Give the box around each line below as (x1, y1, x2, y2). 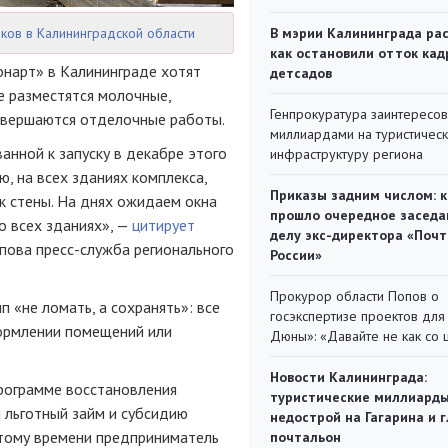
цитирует (132, 214, 195, 235)
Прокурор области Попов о (270, 287, 439, 305)
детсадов (270, 64, 332, 82)
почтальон (270, 428, 341, 446)
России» (270, 246, 322, 264)
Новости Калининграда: (270, 368, 427, 386)
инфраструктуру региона (270, 145, 423, 163)
